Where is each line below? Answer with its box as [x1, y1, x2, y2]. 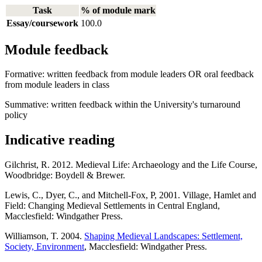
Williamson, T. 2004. [5, 231, 84, 242]
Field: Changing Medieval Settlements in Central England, [5, 201, 220, 211]
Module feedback [5, 42, 108, 57]
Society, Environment [5, 242, 84, 252]
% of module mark [81, 5, 156, 15]
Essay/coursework [6, 18, 78, 28]
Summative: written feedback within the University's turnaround [5, 99, 240, 110]
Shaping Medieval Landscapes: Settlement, [84, 231, 243, 242]
